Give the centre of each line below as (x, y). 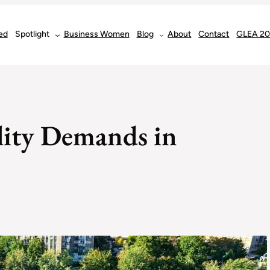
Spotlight (32, 34)
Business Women (96, 34)
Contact (214, 34)
